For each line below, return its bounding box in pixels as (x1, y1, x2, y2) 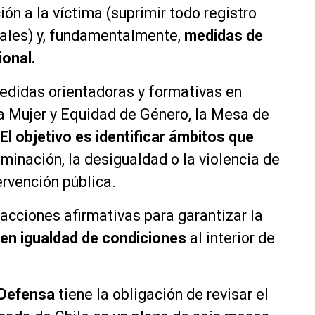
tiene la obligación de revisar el (58, 285, 269, 304)
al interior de (186, 229, 275, 247)
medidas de (184, 27, 263, 45)
